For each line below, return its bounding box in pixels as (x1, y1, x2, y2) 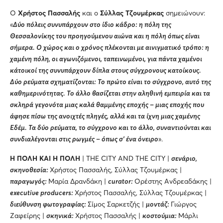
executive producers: (10, 189, 75, 197)
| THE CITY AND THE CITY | (80, 155, 171, 162)
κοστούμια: (142, 212, 178, 220)
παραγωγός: (10, 178, 48, 185)
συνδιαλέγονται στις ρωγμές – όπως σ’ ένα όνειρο (10, 135, 158, 143)
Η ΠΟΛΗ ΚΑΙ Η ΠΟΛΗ (10, 155, 80, 162)
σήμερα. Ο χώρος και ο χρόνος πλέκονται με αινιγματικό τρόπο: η (10, 44, 209, 51)
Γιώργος (171, 201, 197, 208)
